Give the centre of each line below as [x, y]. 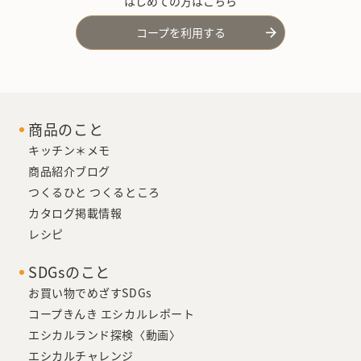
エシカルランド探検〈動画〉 [105, 335]
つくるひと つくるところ [94, 192]
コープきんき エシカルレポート [112, 314]
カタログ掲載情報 [75, 213]
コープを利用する [180, 33]
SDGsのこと [70, 272]
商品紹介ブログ [69, 171]
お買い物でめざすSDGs [90, 293]
